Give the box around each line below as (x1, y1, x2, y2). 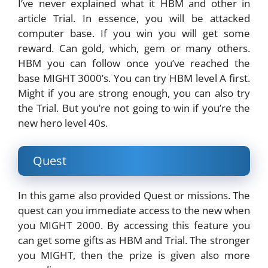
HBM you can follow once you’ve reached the (18, 56, 250, 71)
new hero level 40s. (18, 116, 108, 130)
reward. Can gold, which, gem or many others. (18, 41, 250, 56)
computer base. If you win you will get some (18, 26, 250, 41)
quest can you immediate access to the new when (18, 203, 250, 217)
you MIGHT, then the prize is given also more (18, 248, 250, 262)
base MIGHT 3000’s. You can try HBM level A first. (18, 71, 250, 86)
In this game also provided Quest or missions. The (18, 188, 250, 202)
